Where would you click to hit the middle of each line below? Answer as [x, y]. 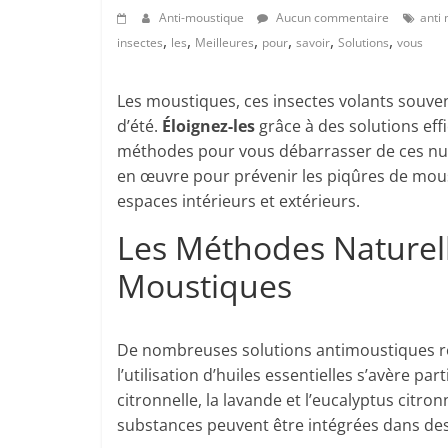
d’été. [139, 126]
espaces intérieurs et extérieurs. [238, 201]
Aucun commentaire [331, 17]
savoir [313, 42]
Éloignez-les [208, 126]
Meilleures [224, 42]
